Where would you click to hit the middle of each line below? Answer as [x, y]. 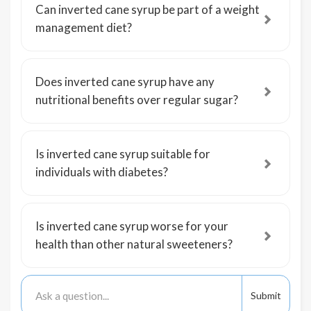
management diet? [84, 27]
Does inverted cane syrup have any [125, 82]
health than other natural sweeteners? [134, 244]
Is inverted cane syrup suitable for [123, 154]
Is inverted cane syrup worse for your [132, 226]
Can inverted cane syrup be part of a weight [148, 9]
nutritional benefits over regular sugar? [137, 100]
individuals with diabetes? [102, 172]
